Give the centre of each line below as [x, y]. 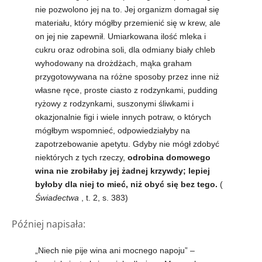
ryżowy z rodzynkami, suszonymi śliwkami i [114, 103]
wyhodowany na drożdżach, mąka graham [113, 63]
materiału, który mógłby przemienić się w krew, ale [128, 23]
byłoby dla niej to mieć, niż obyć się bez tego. [127, 184]
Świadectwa [57, 197]
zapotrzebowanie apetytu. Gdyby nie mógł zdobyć [127, 144]
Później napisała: [49, 224]
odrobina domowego [169, 157]
